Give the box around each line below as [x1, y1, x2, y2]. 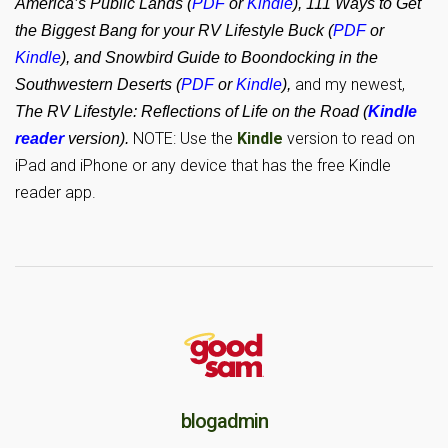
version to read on [283, 129, 415, 148]
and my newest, [295, 75, 405, 94]
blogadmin [180, 409, 268, 433]
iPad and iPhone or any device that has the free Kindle [15, 156, 391, 175]
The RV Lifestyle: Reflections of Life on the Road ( [15, 103, 368, 120]
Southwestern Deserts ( [15, 76, 181, 93]
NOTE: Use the [133, 129, 237, 148]
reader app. [15, 183, 96, 202]
